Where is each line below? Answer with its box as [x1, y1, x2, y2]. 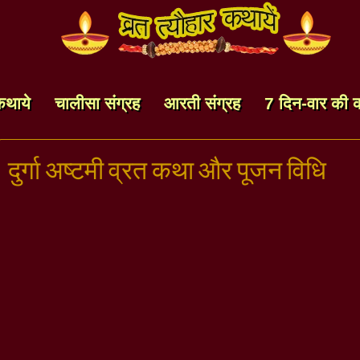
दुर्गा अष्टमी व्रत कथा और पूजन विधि [8, 154, 326, 186]
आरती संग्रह [164, 93, 240, 112]
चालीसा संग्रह [55, 93, 140, 112]
